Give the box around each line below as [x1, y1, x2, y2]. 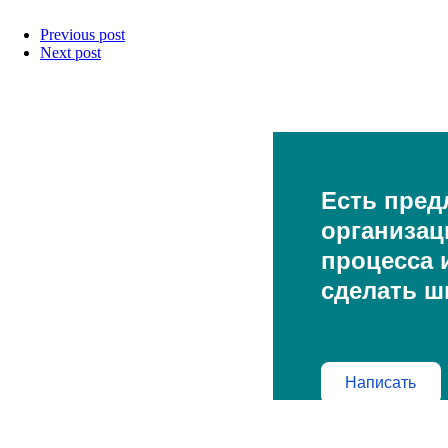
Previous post [40, 25, 125, 43]
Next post [40, 43, 101, 61]
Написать [345, 373, 416, 391]
